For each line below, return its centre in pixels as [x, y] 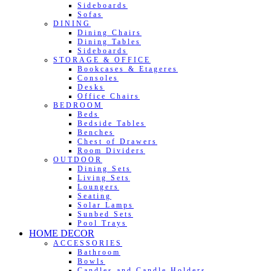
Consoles [98, 78]
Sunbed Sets [105, 214]
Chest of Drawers [117, 142]
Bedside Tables [112, 123]
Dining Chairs [109, 33]
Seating [94, 196]
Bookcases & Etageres [128, 69]
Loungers [98, 187]
